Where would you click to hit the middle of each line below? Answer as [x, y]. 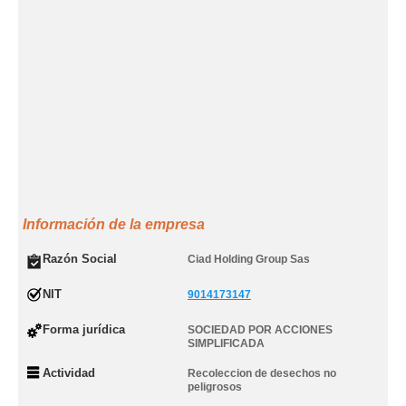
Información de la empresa [114, 224]
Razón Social [80, 259]
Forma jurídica [84, 329]
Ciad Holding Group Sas [249, 259]
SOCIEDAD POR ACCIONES [260, 330]
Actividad [69, 373]
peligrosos [215, 387]
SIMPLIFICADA [226, 343]
